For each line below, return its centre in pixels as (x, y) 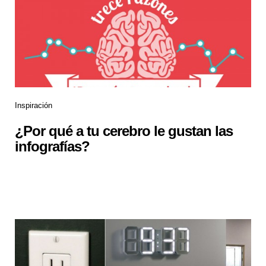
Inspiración (34, 106)
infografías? (52, 147)
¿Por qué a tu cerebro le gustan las (124, 131)
